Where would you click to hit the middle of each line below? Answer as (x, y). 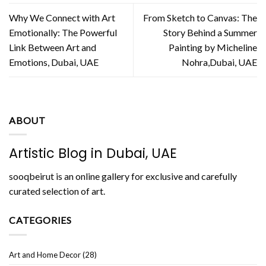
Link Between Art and (53, 47)
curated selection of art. (57, 191)
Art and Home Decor (45, 254)
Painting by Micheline (213, 47)
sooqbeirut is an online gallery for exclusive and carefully (123, 176)
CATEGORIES (40, 220)
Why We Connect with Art (62, 18)
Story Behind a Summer (210, 33)
